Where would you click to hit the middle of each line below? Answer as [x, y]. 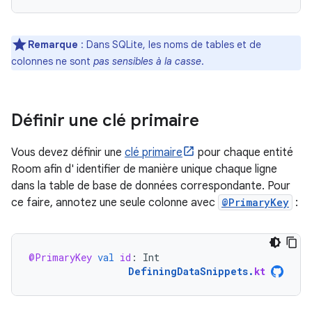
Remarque [53, 45]
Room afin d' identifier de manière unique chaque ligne [144, 169]
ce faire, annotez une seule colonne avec [115, 203]
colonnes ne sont [52, 61]
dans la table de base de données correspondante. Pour [151, 186]
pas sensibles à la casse [147, 61]
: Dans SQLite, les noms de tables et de [170, 45]
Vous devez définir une [68, 153]
